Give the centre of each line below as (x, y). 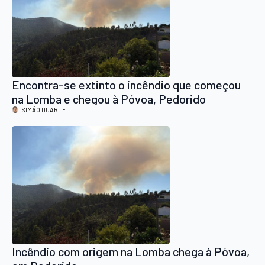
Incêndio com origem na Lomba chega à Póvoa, (131, 251)
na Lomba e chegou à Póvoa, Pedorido (109, 98)
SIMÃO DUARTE (44, 109)
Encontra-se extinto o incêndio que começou (126, 84)
